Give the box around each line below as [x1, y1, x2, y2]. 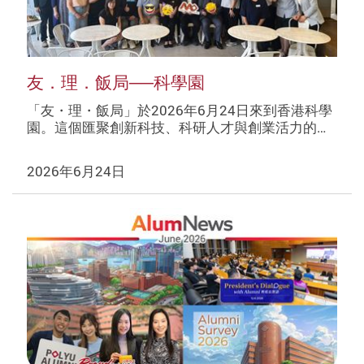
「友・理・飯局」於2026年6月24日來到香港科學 [26, 101, 332, 120]
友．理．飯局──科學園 [26, 70, 205, 93]
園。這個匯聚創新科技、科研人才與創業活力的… [26, 118, 326, 137]
